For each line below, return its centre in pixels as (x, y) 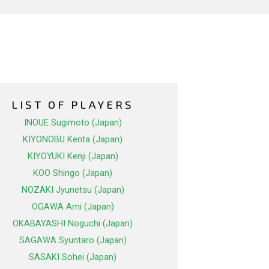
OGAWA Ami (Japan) (73, 207)
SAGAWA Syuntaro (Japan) (73, 240)
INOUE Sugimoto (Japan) (73, 123)
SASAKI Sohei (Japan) (73, 257)
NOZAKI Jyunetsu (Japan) (73, 190)
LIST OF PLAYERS (73, 104)
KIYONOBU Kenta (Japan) (73, 140)
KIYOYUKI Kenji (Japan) (73, 156)
